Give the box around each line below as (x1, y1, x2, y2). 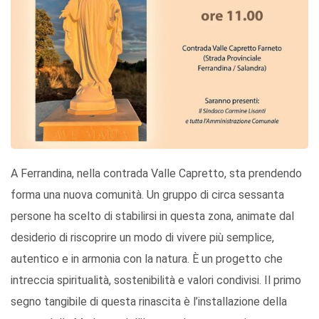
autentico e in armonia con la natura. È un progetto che (11, 252, 283, 266)
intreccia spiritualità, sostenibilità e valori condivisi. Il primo (11, 273, 301, 288)
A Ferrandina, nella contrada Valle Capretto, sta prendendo (11, 167, 302, 181)
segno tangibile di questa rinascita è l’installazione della (11, 295, 287, 309)
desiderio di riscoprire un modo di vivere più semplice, (11, 231, 274, 245)
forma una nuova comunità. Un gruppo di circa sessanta (11, 188, 284, 202)
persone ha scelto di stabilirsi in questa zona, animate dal (11, 209, 294, 224)
